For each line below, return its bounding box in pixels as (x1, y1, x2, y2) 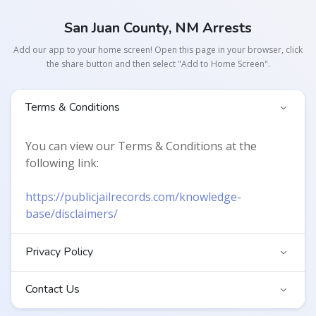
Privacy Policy (25, 244, 93, 260)
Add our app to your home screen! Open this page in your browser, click (13, 43, 303, 56)
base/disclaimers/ (25, 205, 118, 221)
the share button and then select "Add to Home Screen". (46, 57, 270, 70)
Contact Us (25, 281, 80, 298)
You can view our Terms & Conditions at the (25, 138, 257, 154)
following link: (25, 154, 99, 171)
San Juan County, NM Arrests (64, 18, 252, 38)
